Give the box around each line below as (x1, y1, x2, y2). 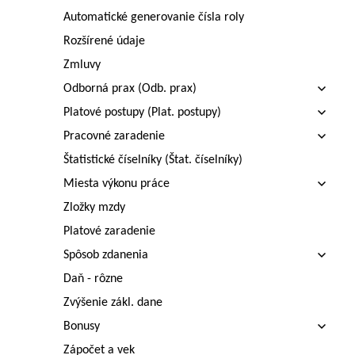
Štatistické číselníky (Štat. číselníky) (63, 154, 242, 166)
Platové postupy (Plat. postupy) (63, 106, 221, 119)
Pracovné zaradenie (63, 130, 165, 143)
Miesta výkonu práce (63, 177, 170, 190)
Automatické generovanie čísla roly (63, 11, 244, 24)
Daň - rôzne (63, 273, 123, 285)
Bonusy (63, 320, 100, 333)
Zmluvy (63, 59, 101, 71)
